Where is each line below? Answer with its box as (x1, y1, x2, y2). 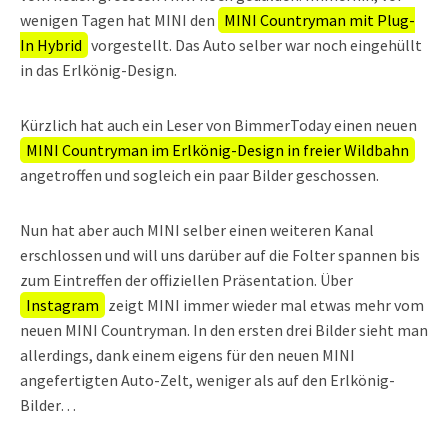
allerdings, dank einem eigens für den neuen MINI (20, 345, 355, 366)
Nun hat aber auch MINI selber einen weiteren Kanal (20, 220, 374, 241)
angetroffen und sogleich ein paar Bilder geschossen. (20, 165, 379, 186)
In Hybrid (20, 35, 82, 56)
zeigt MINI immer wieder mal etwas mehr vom (105, 295, 424, 316)
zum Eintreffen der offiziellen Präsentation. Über (20, 270, 353, 291)
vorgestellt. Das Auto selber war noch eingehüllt (88, 35, 422, 56)
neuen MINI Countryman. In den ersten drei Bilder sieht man (20, 320, 428, 341)
